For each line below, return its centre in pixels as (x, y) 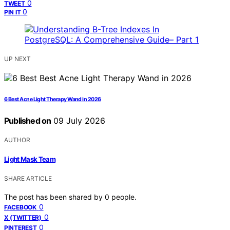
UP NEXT (17, 59)
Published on (28, 120)
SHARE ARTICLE (28, 179)
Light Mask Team (30, 159)
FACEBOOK (20, 207)
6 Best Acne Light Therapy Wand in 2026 (53, 99)
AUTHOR (17, 140)
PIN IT (13, 12)
